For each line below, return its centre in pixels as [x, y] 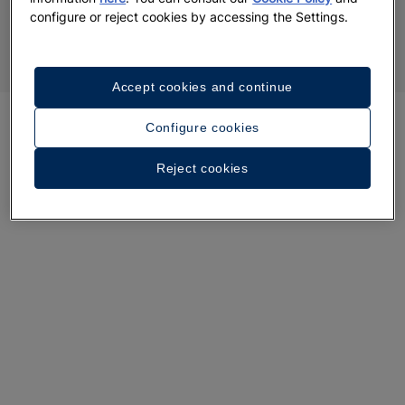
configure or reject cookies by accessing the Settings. [189, 17]
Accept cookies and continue [202, 87]
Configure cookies [202, 128]
